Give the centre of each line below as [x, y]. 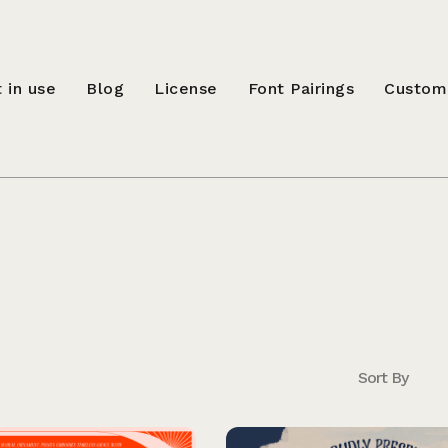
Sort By [383, 377]
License [186, 88]
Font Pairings [301, 88]
